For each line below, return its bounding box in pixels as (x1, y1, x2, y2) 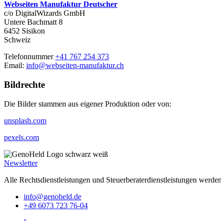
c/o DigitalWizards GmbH (4, 9, 85, 18)
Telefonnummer (4, 52, 55, 61)
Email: (4, 61, 26, 70)
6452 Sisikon (4, 27, 45, 36)
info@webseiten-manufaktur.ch (26, 61, 124, 70)
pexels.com (4, 133, 39, 142)
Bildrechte (4, 79, 45, 90)
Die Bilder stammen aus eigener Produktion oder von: (4, 99, 171, 108)
